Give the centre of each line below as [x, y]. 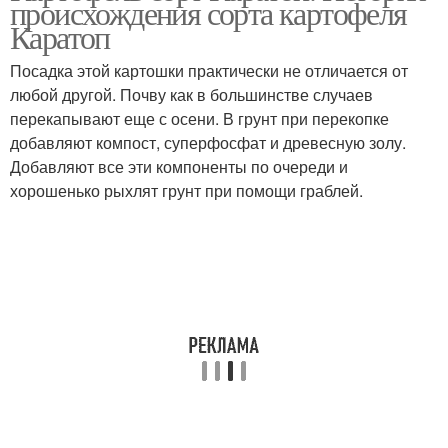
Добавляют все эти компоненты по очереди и [179, 166]
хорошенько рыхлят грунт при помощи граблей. [186, 190]
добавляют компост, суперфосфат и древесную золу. [208, 142]
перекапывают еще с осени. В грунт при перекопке [199, 118]
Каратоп [60, 36]
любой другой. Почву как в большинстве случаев [191, 94]
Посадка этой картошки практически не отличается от [209, 70]
